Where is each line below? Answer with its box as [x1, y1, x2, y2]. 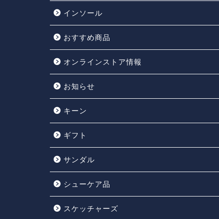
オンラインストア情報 [64, 57, 142, 66]
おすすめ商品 [64, 33, 110, 42]
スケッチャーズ [64, 204, 118, 213]
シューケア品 [64, 179, 110, 188]
